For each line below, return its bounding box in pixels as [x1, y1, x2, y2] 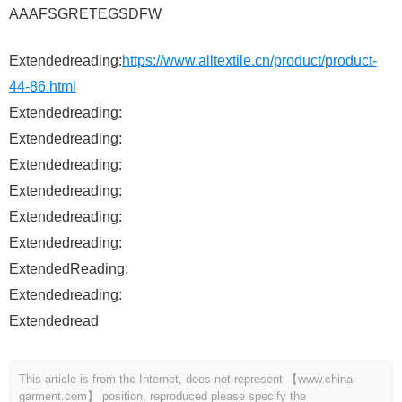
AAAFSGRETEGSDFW [9, 6, 162, 22]
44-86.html [9, 79, 76, 95]
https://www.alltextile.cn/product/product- [122, 53, 377, 69]
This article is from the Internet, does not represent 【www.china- [19, 372, 356, 387]
